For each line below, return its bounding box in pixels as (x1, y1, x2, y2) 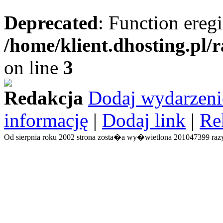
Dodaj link (102, 110, 186, 131)
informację (4, 110, 88, 131)
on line (4, 57, 63, 78)
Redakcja (4, 87, 83, 109)
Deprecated (4, 12, 98, 33)
